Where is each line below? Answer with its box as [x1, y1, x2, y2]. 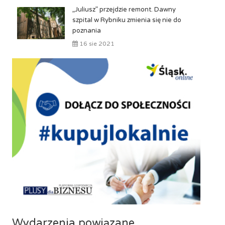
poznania [72, 27, 101, 35]
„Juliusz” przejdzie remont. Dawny [72, 6, 176, 14]
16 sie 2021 [77, 40, 115, 47]
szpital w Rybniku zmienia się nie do [72, 16, 181, 24]
